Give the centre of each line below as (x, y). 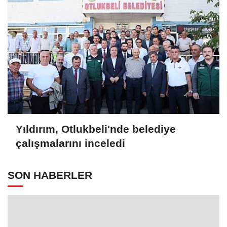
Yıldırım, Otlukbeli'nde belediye (96, 129)
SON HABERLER (50, 175)
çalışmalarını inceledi (70, 143)
